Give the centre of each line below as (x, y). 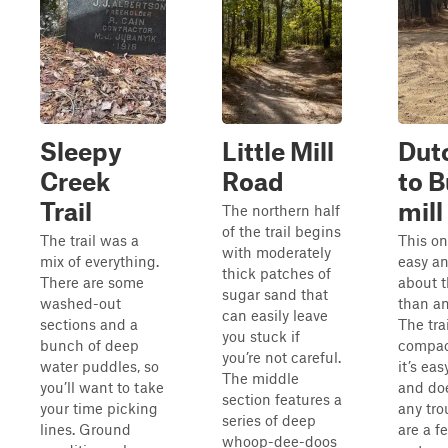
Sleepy (81, 151)
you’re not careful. (281, 357)
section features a (282, 399)
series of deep (269, 420)
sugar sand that (275, 294)
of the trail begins (281, 231)
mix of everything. (99, 261)
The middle (260, 378)
